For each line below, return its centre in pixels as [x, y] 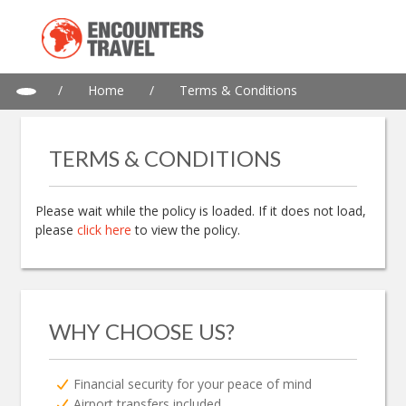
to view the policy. [186, 229]
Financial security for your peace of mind [193, 383]
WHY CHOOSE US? [142, 331]
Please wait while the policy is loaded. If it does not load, [201, 210]
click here [104, 229]
